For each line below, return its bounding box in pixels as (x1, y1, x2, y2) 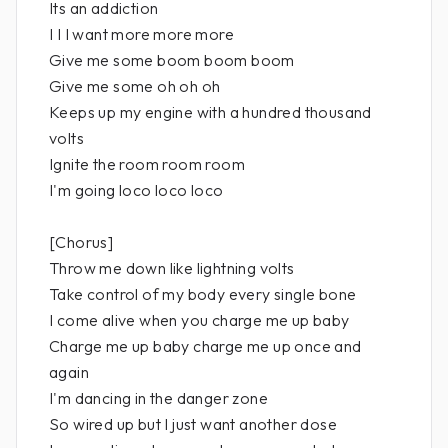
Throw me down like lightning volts (49, 258, 295, 278)
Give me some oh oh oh (49, 76, 221, 96)
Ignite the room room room (49, 154, 245, 174)
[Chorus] (49, 232, 114, 252)
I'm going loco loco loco (49, 180, 224, 200)
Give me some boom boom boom (49, 50, 295, 70)
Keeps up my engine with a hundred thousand (49, 102, 372, 122)
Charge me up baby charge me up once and (49, 336, 362, 356)
